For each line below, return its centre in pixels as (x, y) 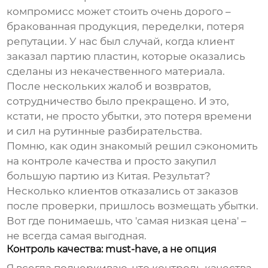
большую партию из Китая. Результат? (109, 176)
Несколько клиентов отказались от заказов (123, 191)
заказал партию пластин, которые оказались (126, 57)
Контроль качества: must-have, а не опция (112, 249)
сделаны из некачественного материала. (116, 71)
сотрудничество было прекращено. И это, (118, 101)
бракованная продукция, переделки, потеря (126, 27)
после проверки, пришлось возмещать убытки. (133, 206)
